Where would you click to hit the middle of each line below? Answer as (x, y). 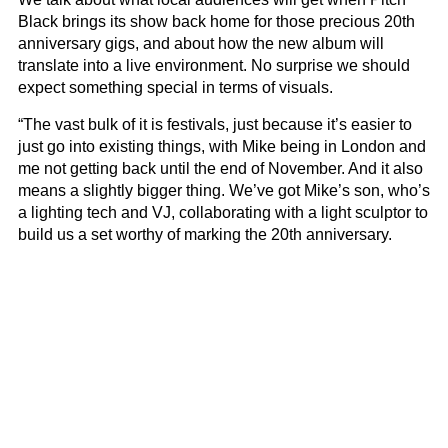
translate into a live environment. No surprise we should (214, 65)
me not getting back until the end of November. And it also (220, 168)
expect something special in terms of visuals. (175, 87)
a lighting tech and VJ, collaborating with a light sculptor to (223, 212)
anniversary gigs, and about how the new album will (201, 43)
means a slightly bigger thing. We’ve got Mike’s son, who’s (224, 190)
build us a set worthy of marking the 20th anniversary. (205, 234)
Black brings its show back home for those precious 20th (216, 21)
